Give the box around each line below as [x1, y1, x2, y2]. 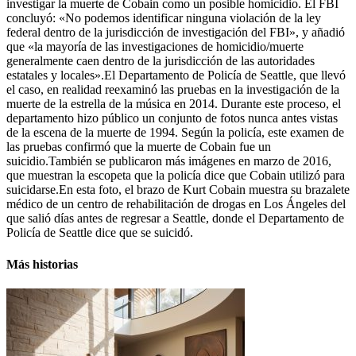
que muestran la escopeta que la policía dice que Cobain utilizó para [6, 168, 345, 183]
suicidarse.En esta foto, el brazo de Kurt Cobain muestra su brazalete [6, 183, 350, 197]
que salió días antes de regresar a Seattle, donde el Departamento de [6, 211, 344, 226]
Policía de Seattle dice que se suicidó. [6, 226, 193, 240]
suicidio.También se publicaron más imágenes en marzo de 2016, [6, 154, 331, 168]
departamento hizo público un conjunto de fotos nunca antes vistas [6, 111, 338, 126]
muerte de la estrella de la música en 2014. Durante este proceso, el [6, 97, 341, 111]
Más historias [6, 257, 78, 271]
